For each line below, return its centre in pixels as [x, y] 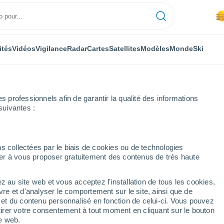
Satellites [125, 48]
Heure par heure [27, 136]
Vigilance [51, 48]
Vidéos [24, 48]
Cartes [98, 48]
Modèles [155, 48]
